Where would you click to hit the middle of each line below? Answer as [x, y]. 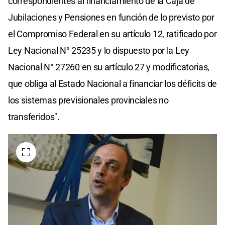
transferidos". [34, 117]
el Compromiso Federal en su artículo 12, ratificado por [113, 34]
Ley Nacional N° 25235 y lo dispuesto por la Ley [99, 50]
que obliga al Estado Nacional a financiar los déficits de [113, 83]
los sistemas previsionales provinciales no [88, 100]
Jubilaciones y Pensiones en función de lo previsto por [111, 17]
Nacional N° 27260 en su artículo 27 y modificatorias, [109, 67]
